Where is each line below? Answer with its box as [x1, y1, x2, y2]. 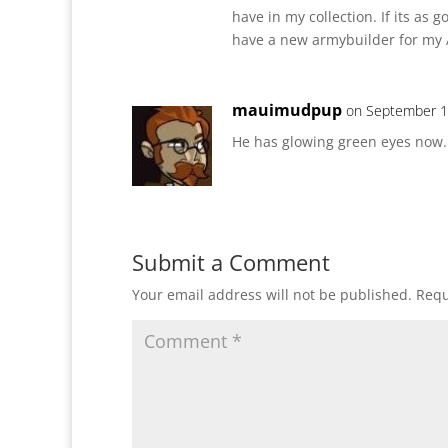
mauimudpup [232, 99, 342, 121]
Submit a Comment [132, 247, 330, 277]
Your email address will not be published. [132, 285, 412, 304]
